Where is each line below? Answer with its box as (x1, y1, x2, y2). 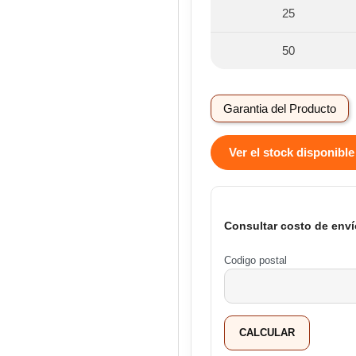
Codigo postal (224, 255, 287, 267)
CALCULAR (239, 327, 295, 339)
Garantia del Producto (223, 101, 336, 115)
